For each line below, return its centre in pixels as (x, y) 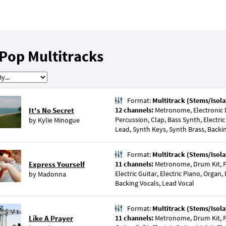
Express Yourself (57, 164)
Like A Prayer (51, 218)
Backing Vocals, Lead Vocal (155, 183)
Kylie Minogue (59, 120)
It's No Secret (51, 110)
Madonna (52, 174)
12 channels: (135, 110)
